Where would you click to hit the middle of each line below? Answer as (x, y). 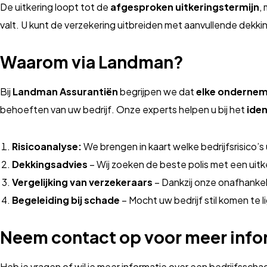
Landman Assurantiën (65, 91)
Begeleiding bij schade (66, 200)
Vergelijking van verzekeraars (82, 182)
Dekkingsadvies (50, 164)
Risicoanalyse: (47, 146)
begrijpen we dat (157, 91)
